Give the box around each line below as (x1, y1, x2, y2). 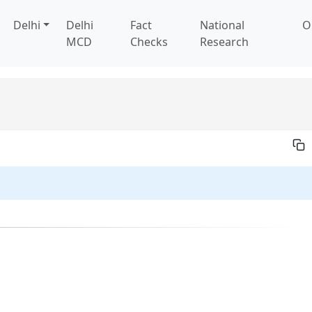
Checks (130, 34, 169, 49)
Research (200, 34, 249, 49)
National (200, 17, 245, 33)
